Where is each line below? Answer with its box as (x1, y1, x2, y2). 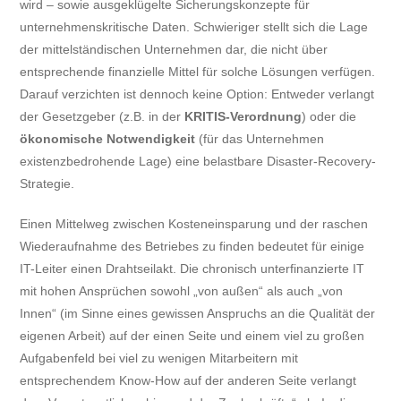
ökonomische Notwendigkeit (20, 131, 196, 146)
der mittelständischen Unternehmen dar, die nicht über (20, 41, 328, 56)
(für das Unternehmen (195, 131, 325, 146)
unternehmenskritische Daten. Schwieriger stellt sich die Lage (20, 19, 369, 34)
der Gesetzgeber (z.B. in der (20, 108, 185, 124)
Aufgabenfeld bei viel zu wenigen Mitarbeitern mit (20, 350, 299, 365)
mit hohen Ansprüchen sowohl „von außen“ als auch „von (20, 283, 344, 298)
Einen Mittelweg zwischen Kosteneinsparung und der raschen (20, 216, 369, 231)
